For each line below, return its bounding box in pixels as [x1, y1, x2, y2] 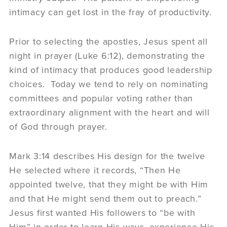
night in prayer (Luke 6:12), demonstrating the [9, 50, 205, 61]
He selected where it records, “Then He [9, 164, 181, 176]
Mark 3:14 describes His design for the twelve [9, 150, 206, 162]
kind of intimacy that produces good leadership [9, 64, 212, 75]
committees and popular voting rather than [9, 92, 194, 104]
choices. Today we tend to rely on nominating [9, 78, 209, 90]
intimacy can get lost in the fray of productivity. [9, 6, 212, 18]
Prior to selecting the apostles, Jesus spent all [9, 35, 208, 47]
